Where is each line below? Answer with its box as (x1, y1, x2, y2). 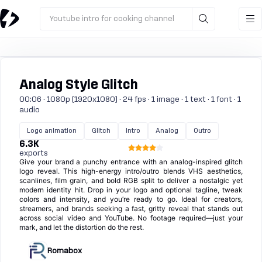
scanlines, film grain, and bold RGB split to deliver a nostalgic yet (19, 176, 243, 185)
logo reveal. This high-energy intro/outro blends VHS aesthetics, (19, 167, 243, 175)
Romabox (47, 247, 82, 255)
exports (19, 149, 48, 157)
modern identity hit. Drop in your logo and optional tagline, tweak (19, 185, 243, 194)
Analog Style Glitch (19, 78, 138, 92)
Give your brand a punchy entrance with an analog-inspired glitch (19, 157, 243, 166)
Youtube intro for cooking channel (49, 14, 174, 23)
